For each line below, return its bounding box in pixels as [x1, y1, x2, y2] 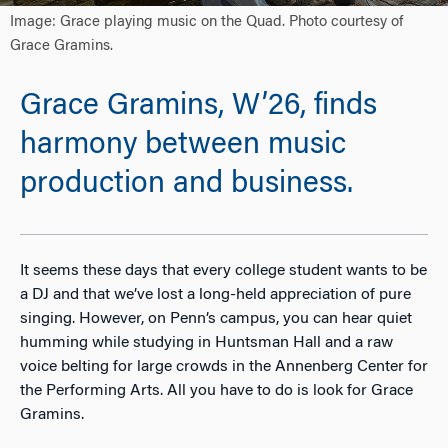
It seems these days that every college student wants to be [20, 262, 427, 279]
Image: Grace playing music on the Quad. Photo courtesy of [10, 15, 403, 31]
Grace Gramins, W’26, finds [20, 92, 377, 123]
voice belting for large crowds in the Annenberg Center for [20, 358, 428, 375]
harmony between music [20, 131, 346, 162]
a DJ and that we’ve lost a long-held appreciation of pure [20, 286, 411, 303]
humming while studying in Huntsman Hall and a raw [20, 334, 393, 351]
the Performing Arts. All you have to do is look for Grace [20, 382, 413, 399]
